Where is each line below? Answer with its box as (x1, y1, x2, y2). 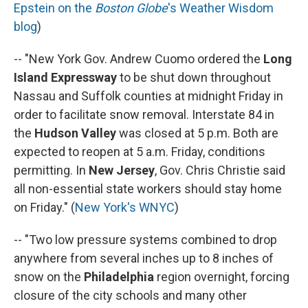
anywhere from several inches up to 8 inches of (14, 250, 274, 265)
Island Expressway (14, 69, 117, 85)
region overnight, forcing (154, 269, 289, 284)
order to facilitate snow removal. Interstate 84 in (14, 107, 274, 122)
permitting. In (14, 162, 86, 177)
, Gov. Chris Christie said (155, 162, 285, 177)
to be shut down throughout (117, 69, 271, 85)
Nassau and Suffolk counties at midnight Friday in (14, 88, 283, 103)
